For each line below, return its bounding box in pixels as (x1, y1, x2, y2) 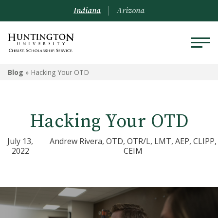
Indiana (73, 6, 101, 16)
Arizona (117, 6, 145, 16)
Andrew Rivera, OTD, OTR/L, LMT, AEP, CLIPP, (50, 136, 217, 146)
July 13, (7, 136, 34, 146)
